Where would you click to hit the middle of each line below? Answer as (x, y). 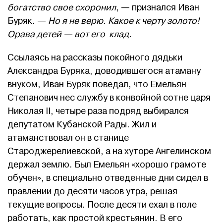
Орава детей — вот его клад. (70, 35)
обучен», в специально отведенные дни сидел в (108, 178)
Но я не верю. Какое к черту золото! (124, 21)
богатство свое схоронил (62, 8)
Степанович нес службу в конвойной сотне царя (109, 98)
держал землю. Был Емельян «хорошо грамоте (107, 165)
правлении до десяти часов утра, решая (92, 192)
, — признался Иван (158, 8)
